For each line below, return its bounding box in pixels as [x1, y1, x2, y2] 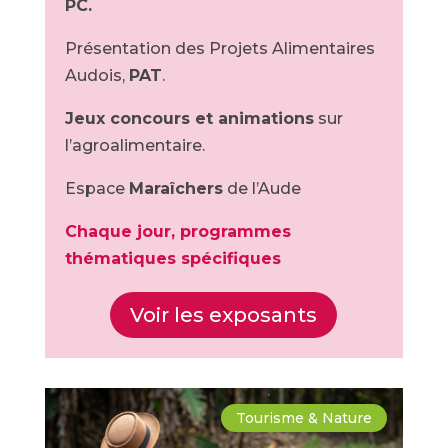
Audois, [64, 66, 129, 85]
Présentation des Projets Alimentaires [64, 39, 375, 58]
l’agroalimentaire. [64, 136, 205, 155]
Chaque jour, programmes [64, 222, 291, 241]
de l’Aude [222, 179, 301, 198]
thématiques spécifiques [64, 249, 281, 268]
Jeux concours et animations [64, 109, 314, 128]
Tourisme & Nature [236, 409, 373, 427]
